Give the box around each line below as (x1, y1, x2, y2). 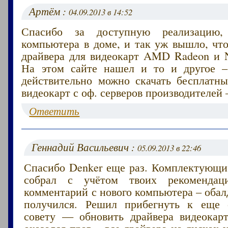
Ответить (29, 103, 80, 118)
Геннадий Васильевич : (32, 139, 138, 154)
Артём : (29, 4, 69, 18)
